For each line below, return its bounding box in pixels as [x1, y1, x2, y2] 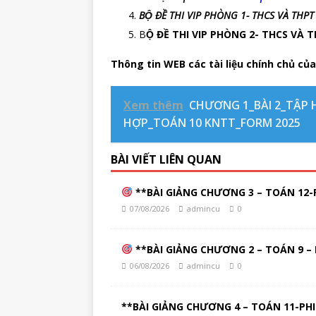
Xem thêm [123, 97, 183, 113]
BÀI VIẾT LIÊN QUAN [111, 152, 221, 167]
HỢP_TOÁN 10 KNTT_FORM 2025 [123, 115, 300, 130]
